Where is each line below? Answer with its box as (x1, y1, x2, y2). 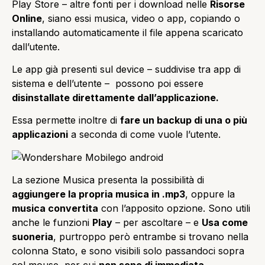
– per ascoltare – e (112, 216, 202, 229)
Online (12, 12, 42, 24)
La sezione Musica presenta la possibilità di (12, 174, 204, 186)
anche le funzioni (12, 216, 92, 229)
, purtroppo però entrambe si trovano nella (53, 231, 248, 243)
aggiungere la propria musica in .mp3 (12, 188, 185, 201)
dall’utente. (12, 40, 60, 53)
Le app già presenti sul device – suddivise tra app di (12, 63, 241, 76)
